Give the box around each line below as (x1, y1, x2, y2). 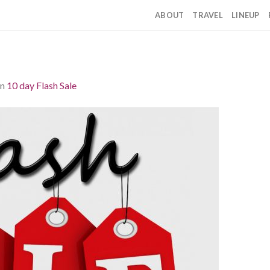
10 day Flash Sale (7, 79, 77, 91)
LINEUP (231, 10, 260, 20)
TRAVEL (192, 10, 224, 20)
